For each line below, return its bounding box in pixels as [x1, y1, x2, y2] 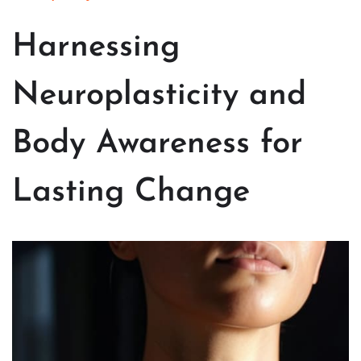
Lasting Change [12, 176, 250, 210]
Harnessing [12, 31, 180, 64]
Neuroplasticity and [12, 80, 306, 113]
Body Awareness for [12, 128, 303, 161]
